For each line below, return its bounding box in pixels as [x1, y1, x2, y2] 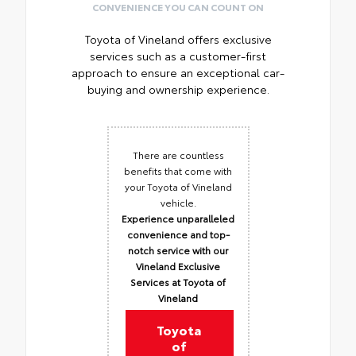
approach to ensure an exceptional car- [72, 64, 284, 80]
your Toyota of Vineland [124, 179, 232, 193]
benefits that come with [124, 163, 232, 177]
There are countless [132, 147, 224, 161]
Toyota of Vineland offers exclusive [84, 30, 272, 47]
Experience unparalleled [122, 211, 234, 225]
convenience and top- [126, 226, 230, 241]
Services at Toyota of [130, 274, 226, 288]
